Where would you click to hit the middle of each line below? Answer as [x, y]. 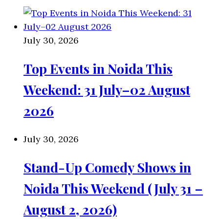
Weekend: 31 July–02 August [107, 90]
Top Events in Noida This [98, 69]
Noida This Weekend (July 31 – [113, 188]
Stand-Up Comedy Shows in [107, 167]
